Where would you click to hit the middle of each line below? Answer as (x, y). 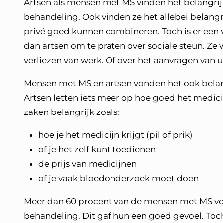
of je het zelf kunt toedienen (97, 149)
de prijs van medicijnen (88, 164)
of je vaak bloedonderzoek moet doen (119, 178)
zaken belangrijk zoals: (73, 112)
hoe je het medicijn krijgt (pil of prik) (115, 135)
